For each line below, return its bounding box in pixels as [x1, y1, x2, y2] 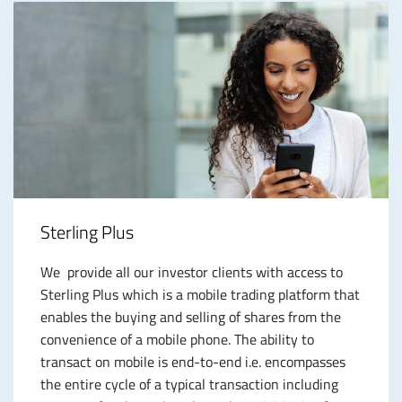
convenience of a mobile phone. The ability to [40, 328, 314, 350]
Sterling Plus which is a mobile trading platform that [40, 283, 360, 305]
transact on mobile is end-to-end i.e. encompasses [40, 350, 345, 372]
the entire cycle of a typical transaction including [40, 372, 338, 395]
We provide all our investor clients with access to [40, 260, 343, 283]
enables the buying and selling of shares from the [40, 305, 341, 328]
